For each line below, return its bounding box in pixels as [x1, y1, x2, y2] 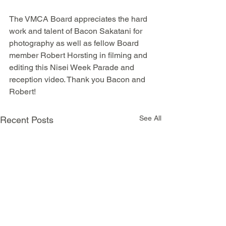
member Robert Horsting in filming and [9, 50, 149, 60]
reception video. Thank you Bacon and [9, 74, 147, 84]
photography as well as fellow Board [9, 38, 141, 48]
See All [139, 114, 161, 122]
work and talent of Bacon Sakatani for [9, 26, 144, 36]
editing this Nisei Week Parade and [9, 62, 136, 72]
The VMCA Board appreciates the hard [9, 14, 149, 24]
